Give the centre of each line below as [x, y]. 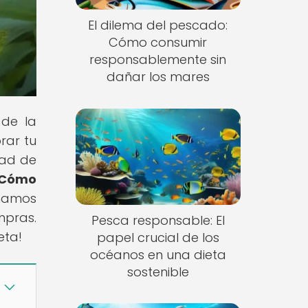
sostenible [158, 272]
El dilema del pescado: [158, 25]
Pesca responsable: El [158, 220]
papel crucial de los [158, 237]
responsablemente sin [158, 60]
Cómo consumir [158, 43]
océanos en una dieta [158, 254]
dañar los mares [158, 77]
